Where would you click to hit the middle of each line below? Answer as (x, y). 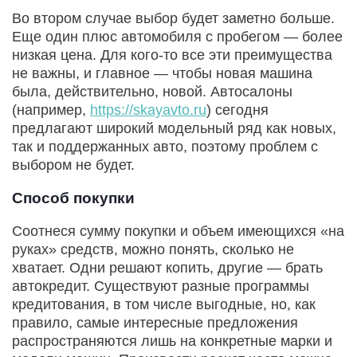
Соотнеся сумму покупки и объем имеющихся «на (178, 231)
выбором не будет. (73, 165)
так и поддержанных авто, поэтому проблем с (165, 147)
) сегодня (237, 110)
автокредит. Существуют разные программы (161, 286)
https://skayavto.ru (148, 110)
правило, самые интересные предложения (155, 323)
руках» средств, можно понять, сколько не (153, 250)
